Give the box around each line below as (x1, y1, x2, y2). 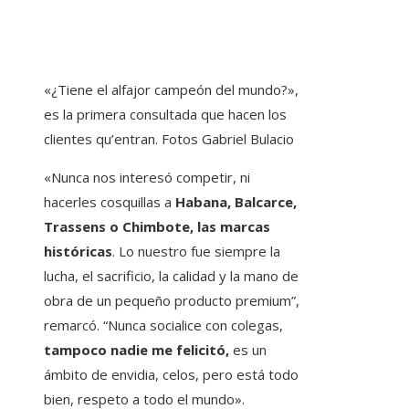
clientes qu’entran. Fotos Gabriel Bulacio (44, 130, 294, 149)
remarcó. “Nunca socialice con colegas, (44, 316, 283, 335)
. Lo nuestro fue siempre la (112, 242, 280, 261)
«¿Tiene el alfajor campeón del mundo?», (44, 80, 299, 100)
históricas (44, 242, 112, 261)
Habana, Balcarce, (175, 193, 297, 212)
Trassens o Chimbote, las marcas (44, 217, 270, 236)
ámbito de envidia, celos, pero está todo (44, 365, 299, 384)
